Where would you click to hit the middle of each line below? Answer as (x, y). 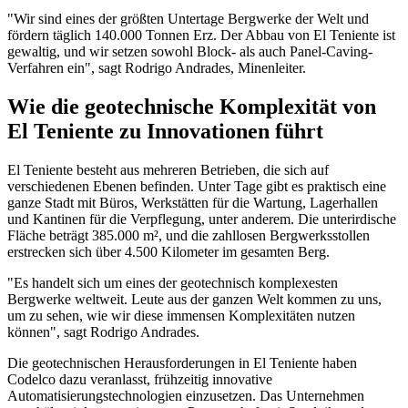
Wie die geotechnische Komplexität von (192, 106)
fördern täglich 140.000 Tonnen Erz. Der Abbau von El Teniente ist (201, 35)
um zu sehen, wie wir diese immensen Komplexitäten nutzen (181, 315)
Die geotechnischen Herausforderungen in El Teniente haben (182, 362)
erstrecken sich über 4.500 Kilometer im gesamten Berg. (168, 251)
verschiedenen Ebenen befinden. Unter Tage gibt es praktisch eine (197, 186)
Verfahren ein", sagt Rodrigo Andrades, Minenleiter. (157, 67)
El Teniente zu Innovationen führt (165, 131)
